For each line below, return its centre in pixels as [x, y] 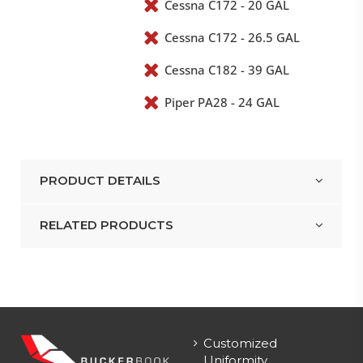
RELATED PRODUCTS [106, 224]
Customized [240, 343]
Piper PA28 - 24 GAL [222, 102]
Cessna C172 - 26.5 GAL [233, 37]
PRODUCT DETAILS [100, 180]
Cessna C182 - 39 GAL [227, 69]
